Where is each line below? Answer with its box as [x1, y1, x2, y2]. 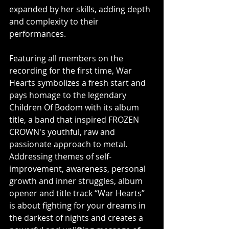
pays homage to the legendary [9, 89, 128, 101]
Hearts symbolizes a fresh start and [9, 77, 148, 88]
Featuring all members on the [9, 53, 125, 64]
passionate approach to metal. [9, 139, 129, 150]
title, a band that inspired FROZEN [9, 114, 141, 125]
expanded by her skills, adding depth [9, 4, 152, 15]
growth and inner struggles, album [9, 175, 145, 187]
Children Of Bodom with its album [9, 102, 141, 113]
